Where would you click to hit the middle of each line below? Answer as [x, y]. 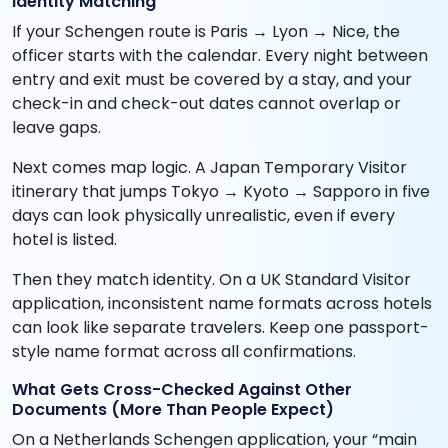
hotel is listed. [64, 240]
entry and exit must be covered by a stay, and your [212, 80]
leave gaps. [56, 128]
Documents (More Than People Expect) [173, 410]
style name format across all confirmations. [184, 352]
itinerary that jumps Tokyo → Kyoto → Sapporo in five [221, 192]
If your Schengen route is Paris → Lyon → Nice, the [206, 32]
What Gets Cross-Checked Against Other [182, 390]
